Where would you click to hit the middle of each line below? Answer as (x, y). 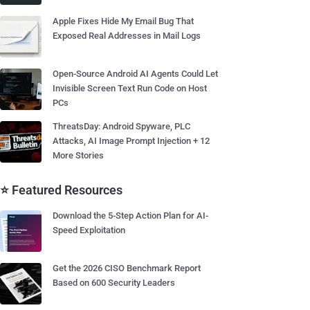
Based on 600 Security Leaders (114, 283)
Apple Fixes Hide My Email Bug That (123, 21)
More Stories (78, 155)
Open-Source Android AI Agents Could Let (135, 74)
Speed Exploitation (89, 230)
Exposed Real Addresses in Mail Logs (127, 36)
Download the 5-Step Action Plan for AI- (130, 216)
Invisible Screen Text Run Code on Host (130, 88)
